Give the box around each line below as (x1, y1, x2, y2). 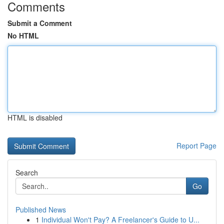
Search (15, 167, 38, 177)
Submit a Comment (7, 18, 72, 28)
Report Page (176, 140, 216, 150)
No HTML (7, 30, 39, 40)
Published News (15, 204, 66, 214)
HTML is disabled (7, 112, 62, 122)
